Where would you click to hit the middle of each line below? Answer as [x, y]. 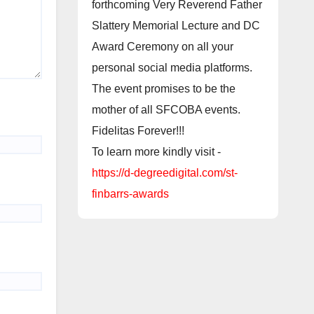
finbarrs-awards [130, 194]
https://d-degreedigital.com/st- [164, 173]
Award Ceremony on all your [162, 47]
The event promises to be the [163, 89]
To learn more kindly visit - [156, 152]
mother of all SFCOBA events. [166, 110]
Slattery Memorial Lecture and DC [176, 26]
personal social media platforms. [172, 68]
